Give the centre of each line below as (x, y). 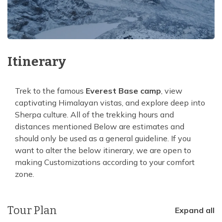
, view (172, 90)
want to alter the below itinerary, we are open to (103, 150)
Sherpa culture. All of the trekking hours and (94, 114)
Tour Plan (32, 210)
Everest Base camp (123, 90)
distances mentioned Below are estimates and (100, 126)
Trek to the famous (50, 90)
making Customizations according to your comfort (105, 162)
